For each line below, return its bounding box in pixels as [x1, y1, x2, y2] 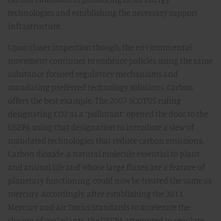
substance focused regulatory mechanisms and [8, 69, 178, 79]
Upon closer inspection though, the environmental [8, 42, 192, 53]
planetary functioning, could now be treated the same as [8, 175, 212, 186]
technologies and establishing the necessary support [8, 7, 198, 18]
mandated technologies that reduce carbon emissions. [8, 135, 204, 146]
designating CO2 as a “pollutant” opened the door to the [8, 109, 208, 119]
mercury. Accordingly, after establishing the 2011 [8, 188, 184, 199]
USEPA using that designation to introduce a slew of [8, 122, 194, 133]
